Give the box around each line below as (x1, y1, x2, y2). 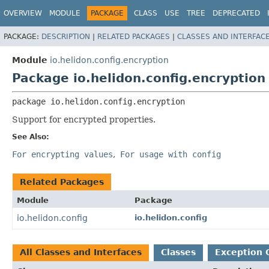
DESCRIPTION (41, 32, 90, 41)
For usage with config (120, 149, 221, 159)
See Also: (12, 132, 49, 141)
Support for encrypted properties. (12, 114, 156, 124)
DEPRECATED (213, 9, 260, 17)
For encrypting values (12, 149, 113, 159)
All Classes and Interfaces (20, 247, 142, 257)
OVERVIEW (4, 9, 42, 17)
